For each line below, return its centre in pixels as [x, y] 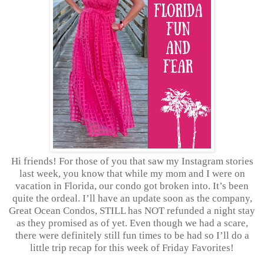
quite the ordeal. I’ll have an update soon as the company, [132, 198]
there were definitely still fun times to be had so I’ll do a [132, 235]
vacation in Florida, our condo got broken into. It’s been [132, 186]
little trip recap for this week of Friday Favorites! [132, 247]
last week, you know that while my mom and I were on [132, 173]
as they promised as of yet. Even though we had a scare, [132, 223]
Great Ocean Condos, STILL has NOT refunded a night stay [132, 210]
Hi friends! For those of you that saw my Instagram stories [132, 161]
